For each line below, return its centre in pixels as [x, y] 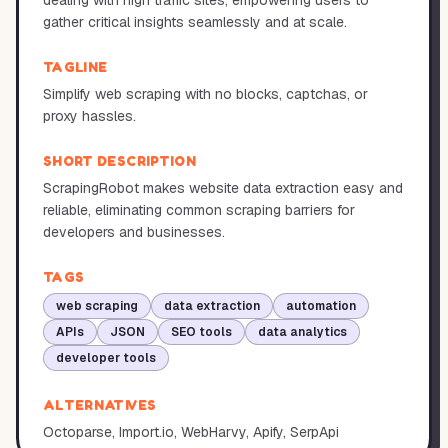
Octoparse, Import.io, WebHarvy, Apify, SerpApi [191, 432]
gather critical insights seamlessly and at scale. [195, 22]
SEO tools [201, 332]
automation [321, 306]
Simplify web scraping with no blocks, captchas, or [205, 94]
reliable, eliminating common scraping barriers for [199, 210]
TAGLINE [75, 66]
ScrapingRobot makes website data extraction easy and [223, 188]
